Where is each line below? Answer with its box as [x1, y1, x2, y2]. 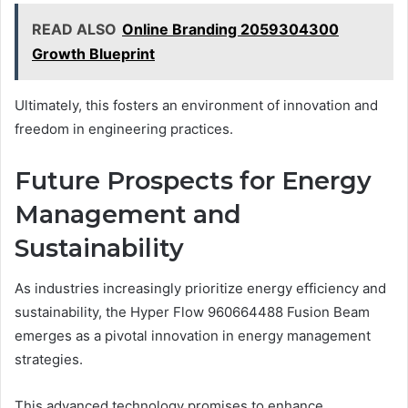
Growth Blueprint [32, 44, 155, 63]
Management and [15, 199, 241, 229]
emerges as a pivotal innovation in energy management [15, 327, 371, 345]
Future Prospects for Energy [15, 165, 372, 196]
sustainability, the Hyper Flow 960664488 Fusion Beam [15, 303, 370, 321]
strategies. [15, 351, 83, 369]
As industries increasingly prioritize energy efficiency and [15, 280, 386, 298]
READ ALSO [32, 19, 117, 38]
